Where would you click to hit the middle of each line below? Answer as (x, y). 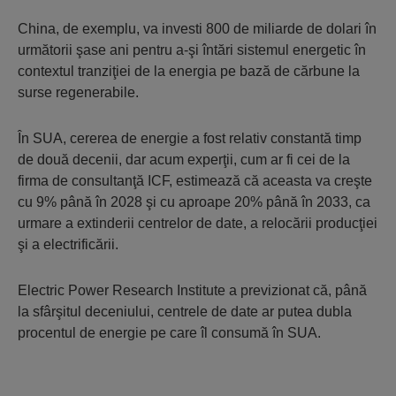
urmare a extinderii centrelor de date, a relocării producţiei (198, 223)
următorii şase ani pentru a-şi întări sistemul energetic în (192, 50)
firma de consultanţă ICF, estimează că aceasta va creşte (195, 181)
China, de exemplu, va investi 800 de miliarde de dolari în (197, 29)
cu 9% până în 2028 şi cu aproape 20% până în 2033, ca (194, 202)
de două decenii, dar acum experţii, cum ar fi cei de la (184, 160)
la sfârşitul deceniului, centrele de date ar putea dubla (185, 312)
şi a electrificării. (68, 244)
